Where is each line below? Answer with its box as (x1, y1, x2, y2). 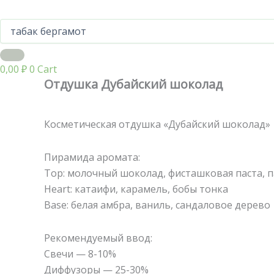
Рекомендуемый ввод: (44, 231, 152, 245)
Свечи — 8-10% (44, 246, 116, 261)
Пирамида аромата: (44, 150, 140, 164)
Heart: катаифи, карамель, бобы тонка (44, 182, 228, 196)
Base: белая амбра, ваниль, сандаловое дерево (44, 198, 270, 212)
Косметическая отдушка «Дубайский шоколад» (44, 117, 270, 131)
